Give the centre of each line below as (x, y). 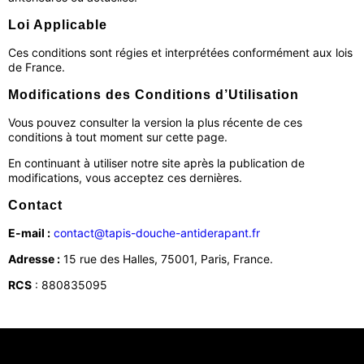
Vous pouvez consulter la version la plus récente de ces (155, 122)
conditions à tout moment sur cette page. (118, 137)
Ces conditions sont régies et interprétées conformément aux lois (180, 52)
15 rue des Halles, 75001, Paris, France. (167, 259)
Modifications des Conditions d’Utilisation (154, 95)
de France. (37, 67)
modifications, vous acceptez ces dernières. (125, 178)
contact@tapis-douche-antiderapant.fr (157, 233)
